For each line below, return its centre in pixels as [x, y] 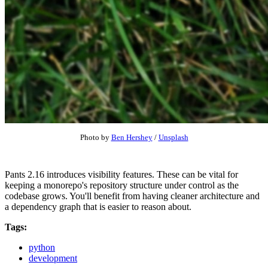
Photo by [95, 138]
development [53, 258]
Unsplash [173, 138]
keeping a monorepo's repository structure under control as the [122, 185]
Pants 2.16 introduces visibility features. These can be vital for [121, 175]
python [42, 248]
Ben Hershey [132, 138]
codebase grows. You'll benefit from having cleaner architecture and [132, 196]
